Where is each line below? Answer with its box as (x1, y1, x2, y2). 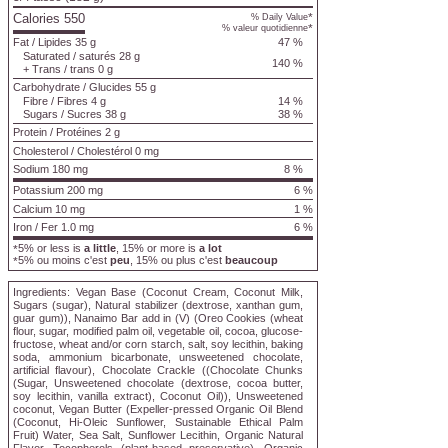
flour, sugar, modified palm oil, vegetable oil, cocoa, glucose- (13, 325, 303, 338)
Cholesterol (13, 144, 68, 157)
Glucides (89, 81, 132, 94)
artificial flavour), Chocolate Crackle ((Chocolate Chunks (13, 364, 303, 377)
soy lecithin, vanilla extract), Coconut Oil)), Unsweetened (13, 390, 303, 403)
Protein (13, 126, 47, 139)
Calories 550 (13, 11, 85, 27)
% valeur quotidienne (222, 23, 308, 34)
